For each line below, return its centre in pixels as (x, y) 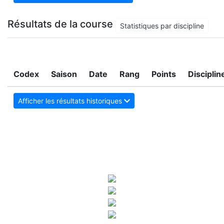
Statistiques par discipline (162, 26)
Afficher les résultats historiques (71, 101)
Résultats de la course (61, 24)
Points (164, 74)
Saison (64, 74)
